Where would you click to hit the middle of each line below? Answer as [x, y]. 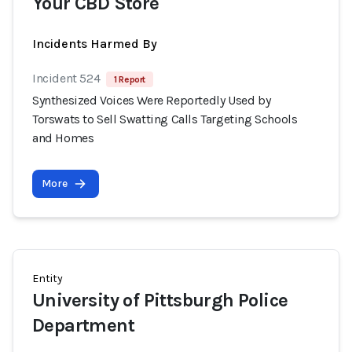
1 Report [130, 79]
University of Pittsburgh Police [160, 300]
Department [83, 325]
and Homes [63, 138]
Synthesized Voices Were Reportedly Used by [152, 100]
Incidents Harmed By [95, 44]
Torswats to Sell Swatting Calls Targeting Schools [165, 119]
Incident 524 [66, 78]
